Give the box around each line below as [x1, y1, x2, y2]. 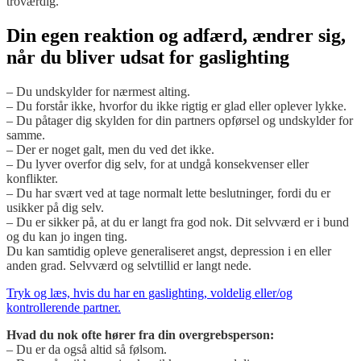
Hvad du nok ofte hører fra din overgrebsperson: [6, 328, 274, 342]
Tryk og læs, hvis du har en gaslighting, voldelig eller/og [6, 286, 293, 301]
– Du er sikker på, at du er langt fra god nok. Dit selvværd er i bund [6, 215, 349, 230]
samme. [6, 128, 45, 143]
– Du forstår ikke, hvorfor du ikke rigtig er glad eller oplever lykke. [6, 99, 346, 114]
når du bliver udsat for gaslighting [6, 47, 289, 68]
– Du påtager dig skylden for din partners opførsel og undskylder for [6, 114, 353, 128]
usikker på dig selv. [6, 201, 104, 215]
